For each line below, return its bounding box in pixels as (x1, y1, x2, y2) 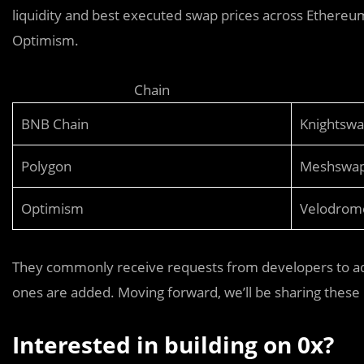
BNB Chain (21, 115, 89, 133)
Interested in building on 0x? (12, 329, 334, 360)
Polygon (21, 157, 71, 175)
